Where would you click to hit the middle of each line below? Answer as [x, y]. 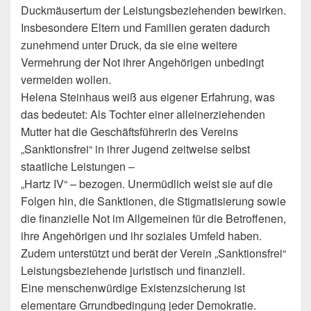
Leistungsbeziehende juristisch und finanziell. [133, 270]
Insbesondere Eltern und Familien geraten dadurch [145, 27]
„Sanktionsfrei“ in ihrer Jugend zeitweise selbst [135, 149]
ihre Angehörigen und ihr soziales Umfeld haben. [141, 236]
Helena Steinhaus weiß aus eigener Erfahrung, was [148, 97]
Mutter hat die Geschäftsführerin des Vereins [129, 132]
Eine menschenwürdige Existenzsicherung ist [133, 288]
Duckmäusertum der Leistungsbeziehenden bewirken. [153, 10]
